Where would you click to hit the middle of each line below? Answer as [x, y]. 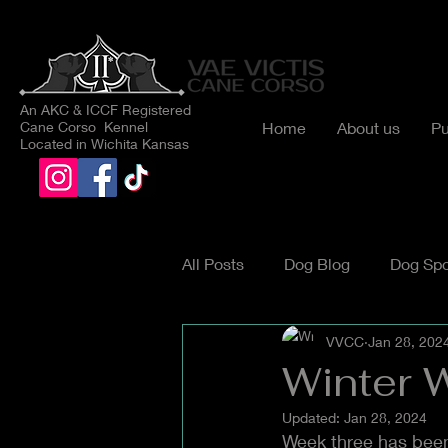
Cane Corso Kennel [84, 126]
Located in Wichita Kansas [104, 143]
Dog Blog [317, 263]
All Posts [213, 263]
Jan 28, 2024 [385, 417]
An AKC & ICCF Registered [105, 109]
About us [368, 127]
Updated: [313, 417]
